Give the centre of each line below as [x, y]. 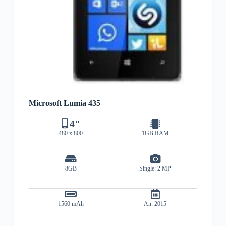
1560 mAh [71, 204]
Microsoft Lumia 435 [64, 103]
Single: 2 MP [155, 168]
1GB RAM [155, 133]
